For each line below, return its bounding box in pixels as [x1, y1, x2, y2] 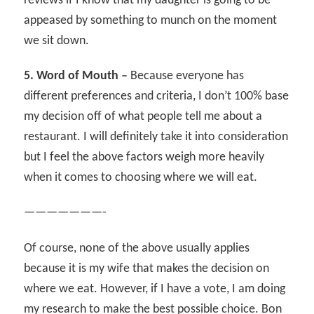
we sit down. [24, 34, 90, 48]
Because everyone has [128, 69, 245, 83]
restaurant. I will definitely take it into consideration [24, 130, 289, 144]
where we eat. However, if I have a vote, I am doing [24, 282, 286, 296]
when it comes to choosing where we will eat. [24, 171, 258, 185]
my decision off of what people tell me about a [24, 110, 263, 124]
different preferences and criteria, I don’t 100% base [24, 90, 289, 104]
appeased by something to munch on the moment [24, 14, 278, 28]
